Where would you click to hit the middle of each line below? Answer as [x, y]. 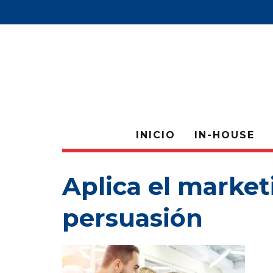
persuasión [133, 218]
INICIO [156, 135]
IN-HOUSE [225, 135]
